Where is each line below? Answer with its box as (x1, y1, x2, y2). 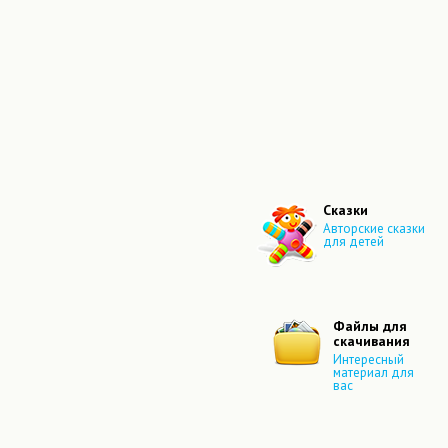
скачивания (333, 332, 410, 350)
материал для (333, 364, 414, 382)
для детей (323, 233, 384, 251)
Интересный (333, 351, 404, 369)
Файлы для (333, 317, 407, 335)
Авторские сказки (323, 220, 425, 238)
